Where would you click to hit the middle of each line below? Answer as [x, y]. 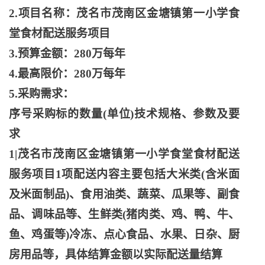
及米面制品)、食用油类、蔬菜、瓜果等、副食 [124, 194]
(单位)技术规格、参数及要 [171, 114]
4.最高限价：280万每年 [67, 74]
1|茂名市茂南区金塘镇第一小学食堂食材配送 [124, 154]
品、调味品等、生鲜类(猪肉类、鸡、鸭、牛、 [124, 214]
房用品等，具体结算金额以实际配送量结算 [116, 255]
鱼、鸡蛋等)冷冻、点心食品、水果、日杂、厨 [124, 235]
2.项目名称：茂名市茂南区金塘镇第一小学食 [124, 13]
